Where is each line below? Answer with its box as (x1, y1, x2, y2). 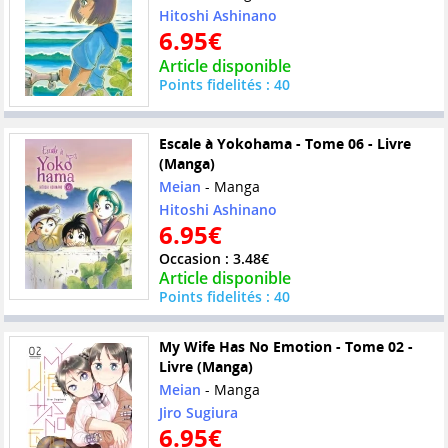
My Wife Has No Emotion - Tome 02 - (158, 337, 413, 357)
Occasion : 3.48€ (158, 248, 269, 268)
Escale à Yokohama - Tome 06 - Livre (158, 133, 411, 153)
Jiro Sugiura (158, 403, 238, 423)
